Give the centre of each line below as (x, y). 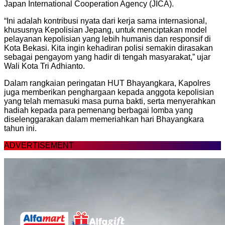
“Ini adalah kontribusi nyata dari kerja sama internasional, (105, 21)
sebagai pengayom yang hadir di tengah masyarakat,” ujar (107, 57)
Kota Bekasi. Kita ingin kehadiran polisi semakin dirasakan (108, 48)
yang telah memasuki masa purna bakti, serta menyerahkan (110, 101)
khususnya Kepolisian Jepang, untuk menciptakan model (105, 30)
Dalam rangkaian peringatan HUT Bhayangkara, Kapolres (107, 83)
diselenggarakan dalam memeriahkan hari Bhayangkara (104, 119)
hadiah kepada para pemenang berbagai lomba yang (98, 110)
